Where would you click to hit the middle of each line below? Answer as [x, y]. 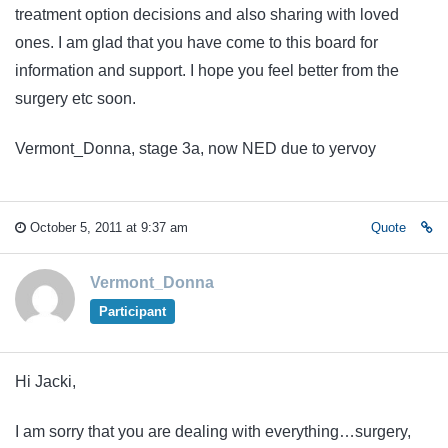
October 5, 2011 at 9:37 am [107, 227]
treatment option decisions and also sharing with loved [207, 14]
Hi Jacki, [45, 381]
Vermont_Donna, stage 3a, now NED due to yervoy [195, 149]
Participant [132, 311]
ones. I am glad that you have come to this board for [196, 42]
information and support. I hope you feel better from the [207, 70]
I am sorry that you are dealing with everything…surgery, [213, 432]
